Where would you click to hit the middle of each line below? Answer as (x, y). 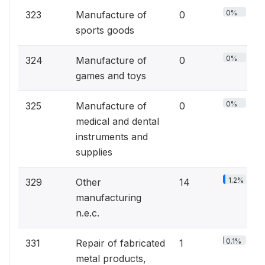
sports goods (105, 30)
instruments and (112, 137)
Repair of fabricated (120, 243)
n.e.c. (88, 213)
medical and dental (117, 121)
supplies (94, 152)
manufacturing (109, 198)
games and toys (111, 76)
